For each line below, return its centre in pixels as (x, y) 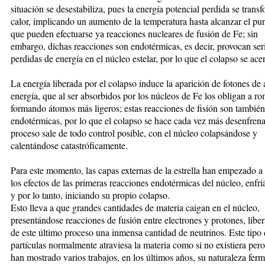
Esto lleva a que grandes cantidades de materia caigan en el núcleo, (135, 207)
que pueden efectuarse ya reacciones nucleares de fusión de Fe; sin (134, 33)
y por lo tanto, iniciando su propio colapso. (90, 195)
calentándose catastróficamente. (69, 145)
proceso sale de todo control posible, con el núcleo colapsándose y (134, 132)
